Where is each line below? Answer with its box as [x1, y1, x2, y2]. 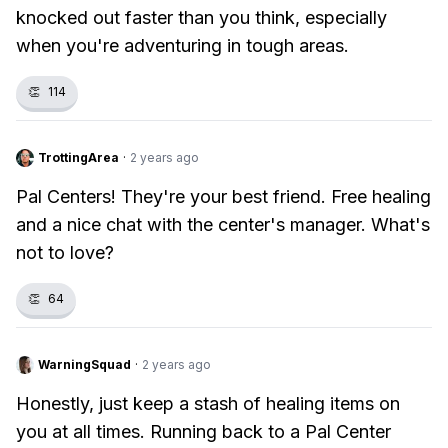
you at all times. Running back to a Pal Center [16, 421, 391, 442]
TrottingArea [38, 150, 119, 165]
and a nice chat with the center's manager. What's [16, 214, 430, 235]
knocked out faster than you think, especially [16, 7, 387, 28]
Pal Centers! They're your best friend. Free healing [16, 186, 431, 207]
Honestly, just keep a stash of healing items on [16, 393, 400, 414]
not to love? [16, 242, 114, 263]
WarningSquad [38, 357, 131, 372]
